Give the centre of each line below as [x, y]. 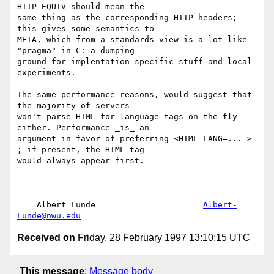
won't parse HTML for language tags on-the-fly [127, 117]
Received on [46, 238]
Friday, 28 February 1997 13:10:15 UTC [163, 238]
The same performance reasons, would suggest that [135, 95]
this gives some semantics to [86, 29]
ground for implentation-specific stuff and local [135, 62]
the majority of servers [73, 106]
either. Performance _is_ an [83, 128]
